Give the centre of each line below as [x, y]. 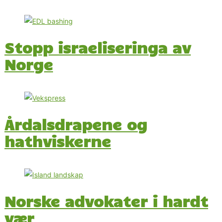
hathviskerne [58, 141]
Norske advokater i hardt [106, 201]
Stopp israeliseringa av [98, 48]
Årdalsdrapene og [76, 124]
